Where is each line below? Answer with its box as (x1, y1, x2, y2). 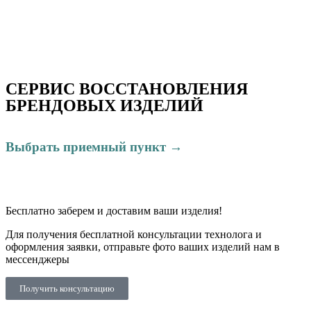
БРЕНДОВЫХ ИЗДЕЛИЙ (6, 96, 203, 115)
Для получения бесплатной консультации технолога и (6, 228, 262, 241)
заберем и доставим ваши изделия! (55, 205, 222, 217)
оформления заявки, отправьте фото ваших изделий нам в (6, 241, 280, 253)
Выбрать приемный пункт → (6, 139, 183, 154)
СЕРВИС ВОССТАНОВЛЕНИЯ (6, 80, 248, 98)
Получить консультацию (19, 283, 115, 294)
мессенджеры (6, 253, 69, 266)
